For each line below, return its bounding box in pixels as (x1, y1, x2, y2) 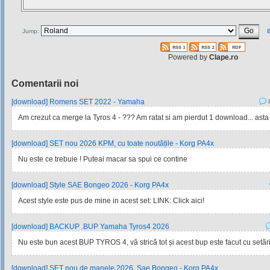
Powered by (168, 53, 209, 61)
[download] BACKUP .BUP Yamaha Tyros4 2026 (11, 222, 169, 231)
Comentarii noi (11, 78, 78, 89)
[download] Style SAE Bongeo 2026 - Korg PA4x (11, 181, 169, 189)
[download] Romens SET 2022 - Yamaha (11, 98, 145, 106)
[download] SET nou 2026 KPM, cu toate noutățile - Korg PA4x (11, 139, 214, 148)
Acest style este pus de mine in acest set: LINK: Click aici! (18, 196, 204, 205)
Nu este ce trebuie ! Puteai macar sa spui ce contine (18, 155, 187, 163)
